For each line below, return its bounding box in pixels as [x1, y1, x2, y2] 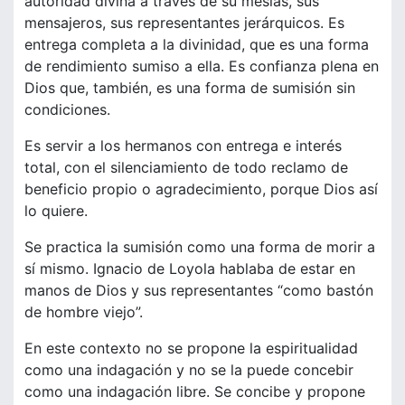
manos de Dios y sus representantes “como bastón [24, 281, 373, 300]
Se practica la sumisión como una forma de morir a [24, 238, 375, 257]
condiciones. [24, 100, 110, 119]
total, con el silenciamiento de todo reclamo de [24, 158, 348, 177]
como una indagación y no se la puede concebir [24, 361, 353, 380]
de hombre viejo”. [24, 303, 143, 322]
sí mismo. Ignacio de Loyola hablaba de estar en [24, 259, 355, 278]
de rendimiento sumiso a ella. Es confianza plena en [24, 57, 379, 76]
